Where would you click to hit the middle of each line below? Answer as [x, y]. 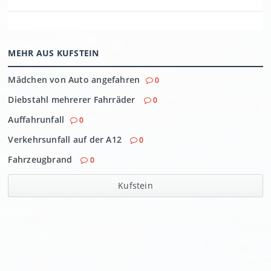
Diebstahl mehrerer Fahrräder [73, 100]
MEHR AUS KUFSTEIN [54, 53]
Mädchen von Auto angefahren [74, 80]
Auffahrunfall [36, 119]
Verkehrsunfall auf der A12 [66, 139]
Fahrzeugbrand [41, 159]
